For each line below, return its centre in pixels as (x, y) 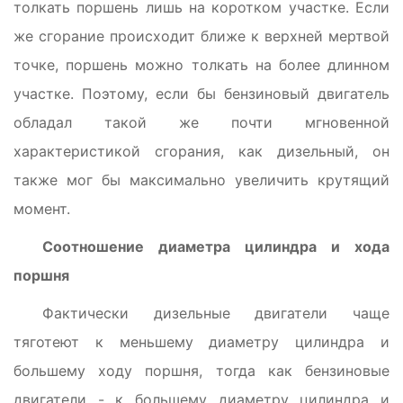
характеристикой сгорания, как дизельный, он (201, 151)
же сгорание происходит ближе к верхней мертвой (201, 36)
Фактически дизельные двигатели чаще (216, 313)
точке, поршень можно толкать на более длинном (201, 64)
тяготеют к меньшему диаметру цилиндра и (201, 341)
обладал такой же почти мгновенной (201, 122)
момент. (42, 208)
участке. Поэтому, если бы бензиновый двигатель (201, 93)
